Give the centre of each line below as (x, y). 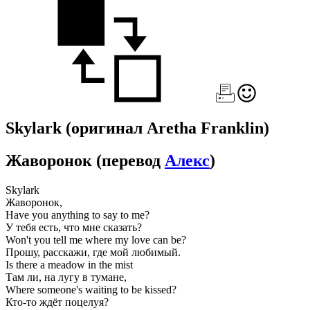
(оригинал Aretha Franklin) (167, 128)
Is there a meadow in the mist (69, 264)
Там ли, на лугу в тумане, (66, 277)
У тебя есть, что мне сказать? (74, 227)
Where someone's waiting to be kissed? (91, 289)
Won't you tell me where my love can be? (96, 239)
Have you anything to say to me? (77, 215)
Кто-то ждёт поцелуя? (57, 302)
